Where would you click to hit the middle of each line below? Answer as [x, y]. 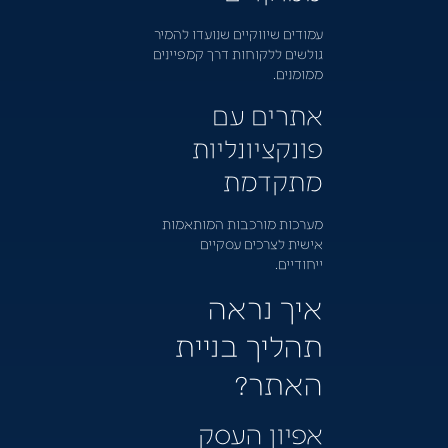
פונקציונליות [257, 146]
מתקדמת [269, 179]
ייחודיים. [298, 262]
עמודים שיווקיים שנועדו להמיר [238, 33]
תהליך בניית [248, 343]
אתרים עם [267, 113]
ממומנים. [297, 73]
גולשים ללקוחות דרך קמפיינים [237, 53]
